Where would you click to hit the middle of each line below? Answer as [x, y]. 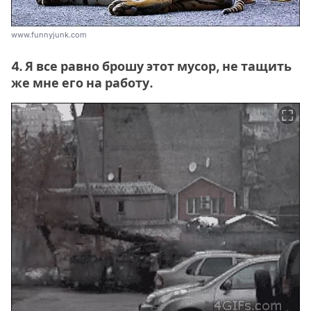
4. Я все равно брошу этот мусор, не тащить [151, 67]
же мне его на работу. [82, 83]
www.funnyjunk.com [49, 35]
